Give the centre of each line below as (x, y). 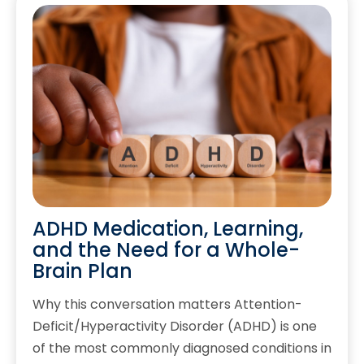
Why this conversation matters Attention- (167, 305)
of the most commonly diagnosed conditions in (182, 349)
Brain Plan (82, 271)
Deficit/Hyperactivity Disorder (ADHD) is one (175, 327)
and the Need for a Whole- (166, 250)
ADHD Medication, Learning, (168, 229)
